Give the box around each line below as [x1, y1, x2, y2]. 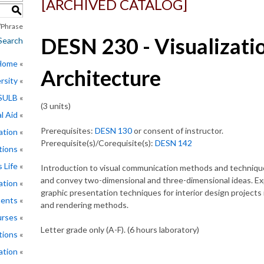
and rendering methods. [41, 200, 128, 210]
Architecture [41, 65, 161, 91]
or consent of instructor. [132, 126, 223, 136]
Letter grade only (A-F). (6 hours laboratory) [41, 225, 199, 235]
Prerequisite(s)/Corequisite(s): [41, 138, 155, 148]
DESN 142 [155, 138, 192, 148]
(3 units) [41, 101, 71, 111]
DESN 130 [95, 126, 132, 136]
